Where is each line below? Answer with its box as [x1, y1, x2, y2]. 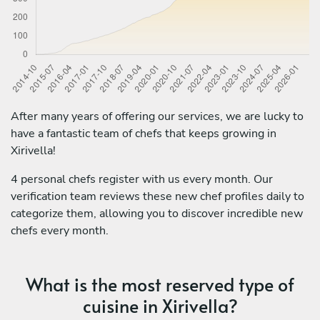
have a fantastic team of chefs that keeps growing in [11, 125, 276, 141]
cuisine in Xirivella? [82, 292, 238, 318]
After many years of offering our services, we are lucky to [11, 108, 304, 124]
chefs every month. [11, 222, 109, 239]
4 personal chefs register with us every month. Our [11, 171, 273, 187]
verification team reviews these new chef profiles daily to [11, 188, 304, 204]
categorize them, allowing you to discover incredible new [11, 205, 303, 221]
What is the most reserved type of [26, 271, 294, 296]
